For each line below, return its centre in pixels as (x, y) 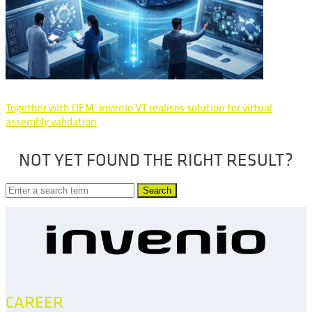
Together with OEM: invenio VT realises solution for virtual (139, 107)
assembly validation (51, 121)
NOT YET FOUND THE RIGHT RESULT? (156, 160)
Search (157, 190)
